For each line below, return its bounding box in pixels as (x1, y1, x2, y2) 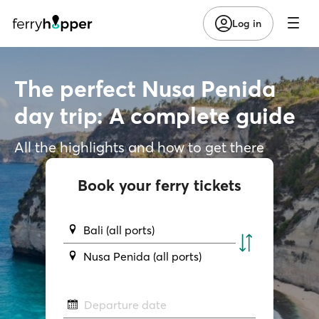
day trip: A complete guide (14, 101, 296, 130)
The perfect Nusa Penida (14, 74, 276, 103)
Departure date (83, 298, 167, 313)
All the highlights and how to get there (14, 137, 264, 156)
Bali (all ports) (83, 222, 155, 237)
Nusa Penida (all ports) (83, 249, 202, 263)
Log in (232, 16, 261, 30)
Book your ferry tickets (78, 174, 241, 195)
